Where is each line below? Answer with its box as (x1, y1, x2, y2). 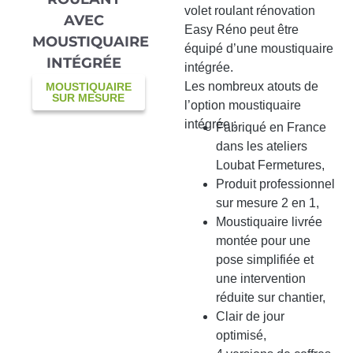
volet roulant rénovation (184, 4, 315, 18)
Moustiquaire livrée (215, 215, 322, 229)
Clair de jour (215, 310, 284, 324)
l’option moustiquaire (184, 98, 301, 113)
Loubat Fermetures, (215, 158, 325, 173)
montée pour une (215, 234, 310, 248)
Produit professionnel (215, 177, 335, 191)
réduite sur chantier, (215, 291, 325, 305)
